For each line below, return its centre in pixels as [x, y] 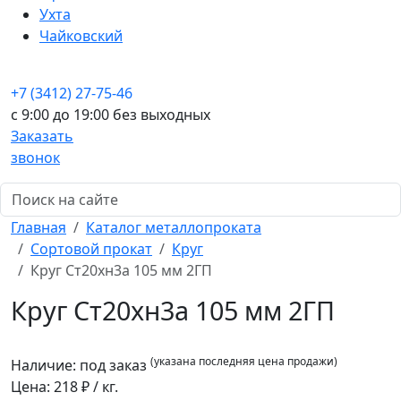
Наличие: [45, 365]
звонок [35, 158]
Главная [38, 227]
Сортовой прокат [91, 249]
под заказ [113, 365]
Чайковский [81, 36]
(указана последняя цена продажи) [244, 361]
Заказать [42, 136]
